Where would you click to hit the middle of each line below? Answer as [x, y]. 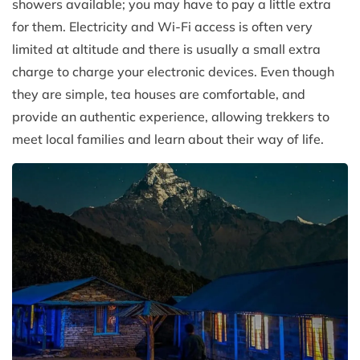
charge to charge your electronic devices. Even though [173, 72]
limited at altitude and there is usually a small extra [166, 49]
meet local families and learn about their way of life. [168, 139]
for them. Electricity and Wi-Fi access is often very [162, 27]
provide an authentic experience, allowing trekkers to [171, 117]
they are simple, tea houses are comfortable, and [159, 94]
